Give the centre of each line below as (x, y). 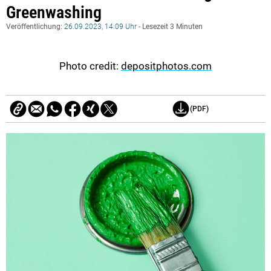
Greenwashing (54, 12)
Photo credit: (90, 66)
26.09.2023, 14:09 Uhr (100, 26)
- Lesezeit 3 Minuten (170, 26)
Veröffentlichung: (35, 26)
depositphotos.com (166, 66)
